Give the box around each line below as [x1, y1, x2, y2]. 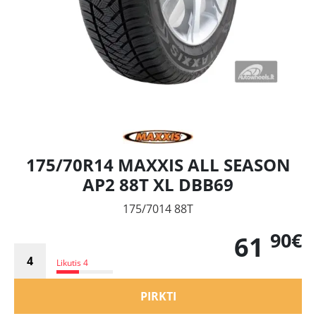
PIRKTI [140, 288, 176, 304]
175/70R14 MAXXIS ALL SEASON [25, 153, 291, 176]
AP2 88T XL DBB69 [83, 173, 233, 196]
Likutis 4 [56, 257, 88, 269]
